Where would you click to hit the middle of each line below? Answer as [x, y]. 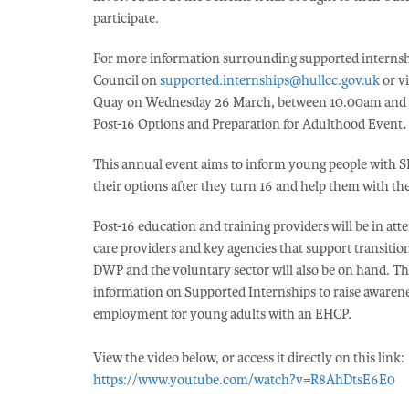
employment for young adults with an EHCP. [222, 315]
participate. [126, 19]
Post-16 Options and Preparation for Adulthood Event [248, 125]
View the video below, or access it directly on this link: [249, 358]
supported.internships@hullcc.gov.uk [270, 81]
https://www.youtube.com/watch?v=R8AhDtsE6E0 [244, 380]
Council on [126, 81]
